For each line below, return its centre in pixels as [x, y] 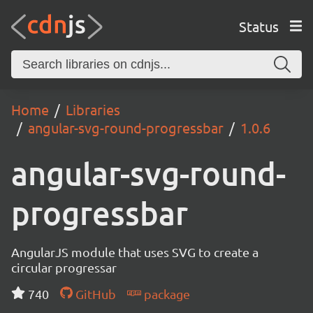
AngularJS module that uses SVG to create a [135, 252]
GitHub [94, 294]
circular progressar [64, 267]
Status [259, 26]
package [165, 294]
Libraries [93, 109]
